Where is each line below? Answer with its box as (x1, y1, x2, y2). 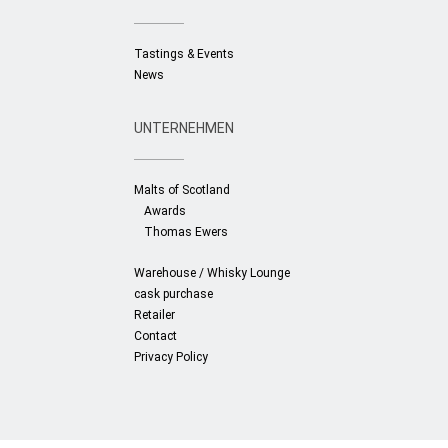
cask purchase (134, 287, 214, 301)
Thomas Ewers (144, 225, 229, 239)
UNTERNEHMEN (134, 120, 235, 136)
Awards (144, 204, 187, 218)
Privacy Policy (134, 350, 209, 364)
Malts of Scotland (134, 183, 231, 197)
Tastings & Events (134, 47, 235, 61)
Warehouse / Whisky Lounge (134, 266, 291, 280)
